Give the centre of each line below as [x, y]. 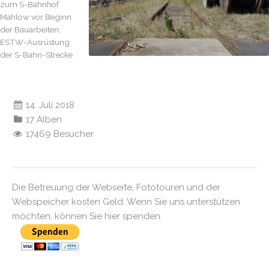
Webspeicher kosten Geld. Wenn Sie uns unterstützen [126, 202]
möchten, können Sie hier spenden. [87, 216]
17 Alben [43, 119]
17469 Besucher [59, 134]
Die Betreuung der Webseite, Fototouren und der [116, 187]
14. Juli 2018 [49, 105]
